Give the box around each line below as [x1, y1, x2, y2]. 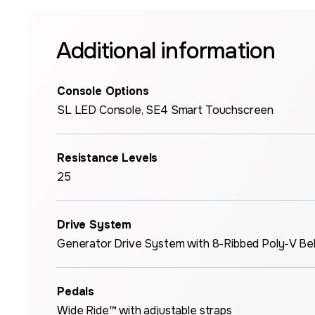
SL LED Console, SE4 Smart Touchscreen [57, 103, 274, 117]
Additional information [56, 37, 276, 65]
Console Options [57, 84, 149, 98]
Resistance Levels [57, 150, 158, 165]
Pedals [57, 284, 95, 299]
